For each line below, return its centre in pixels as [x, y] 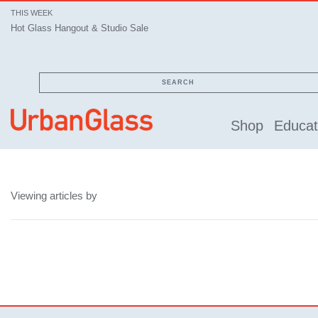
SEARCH [178, 82]
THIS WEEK [32, 13]
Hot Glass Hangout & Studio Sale [79, 28]
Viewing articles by [54, 195]
